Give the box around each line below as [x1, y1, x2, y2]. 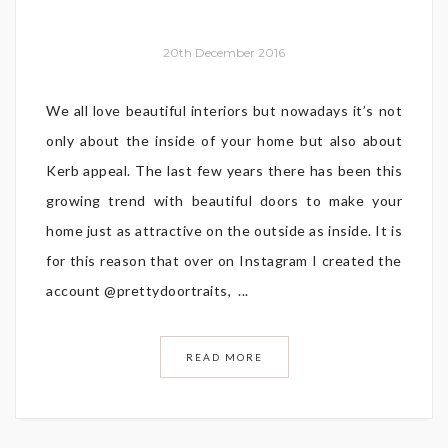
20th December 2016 [163, 45, 285, 61]
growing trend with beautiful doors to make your [46, 192, 402, 210]
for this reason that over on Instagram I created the [46, 252, 402, 270]
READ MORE [185, 351, 263, 364]
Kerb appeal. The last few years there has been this [46, 162, 402, 180]
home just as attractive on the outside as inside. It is [46, 222, 402, 240]
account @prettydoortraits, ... [46, 282, 249, 300]
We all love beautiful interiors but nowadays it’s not [46, 102, 402, 120]
